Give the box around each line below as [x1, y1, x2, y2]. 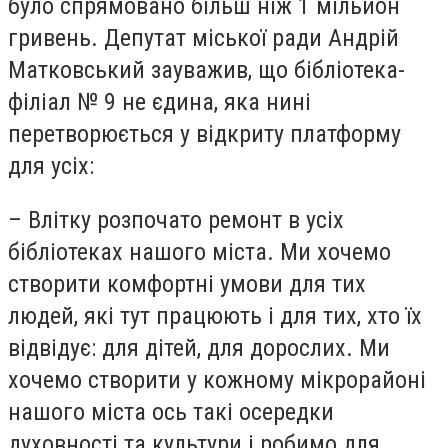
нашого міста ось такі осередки [8, 397, 334, 426]
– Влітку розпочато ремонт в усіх [8, 205, 344, 234]
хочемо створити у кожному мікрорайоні [8, 365, 426, 394]
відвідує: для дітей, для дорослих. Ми [8, 333, 390, 362]
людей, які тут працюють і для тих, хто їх [8, 301, 422, 330]
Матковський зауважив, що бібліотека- [8, 55, 405, 84]
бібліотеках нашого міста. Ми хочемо [8, 237, 391, 266]
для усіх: [8, 151, 94, 180]
